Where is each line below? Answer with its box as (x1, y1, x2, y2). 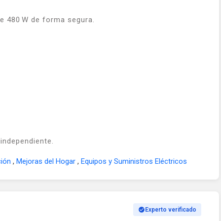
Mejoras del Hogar (16, 156, 77, 166)
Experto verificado (145, 206, 196, 213)
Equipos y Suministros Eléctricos (81, 156, 187, 166)
